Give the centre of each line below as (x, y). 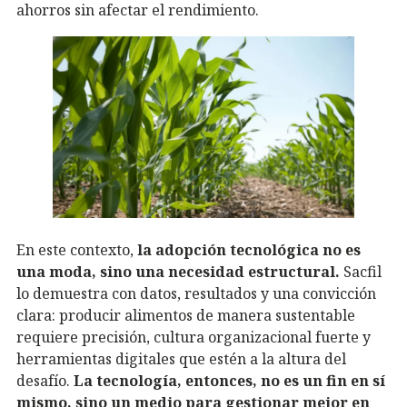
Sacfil (361, 272)
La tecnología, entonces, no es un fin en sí (229, 381)
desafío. (45, 381)
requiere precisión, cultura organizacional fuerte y (194, 338)
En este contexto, (77, 250)
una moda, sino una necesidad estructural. (178, 272)
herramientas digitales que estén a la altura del (181, 359)
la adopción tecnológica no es (249, 250)
